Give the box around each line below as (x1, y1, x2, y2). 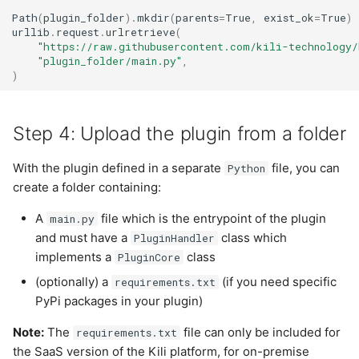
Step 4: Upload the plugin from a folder (13, 121, 346, 145)
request (56, 25, 100, 40)
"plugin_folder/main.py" (38, 54, 183, 69)
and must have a (35, 229, 131, 245)
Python (227, 160, 265, 175)
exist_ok (264, 10, 315, 26)
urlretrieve (106, 25, 176, 40)
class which (217, 229, 287, 245)
